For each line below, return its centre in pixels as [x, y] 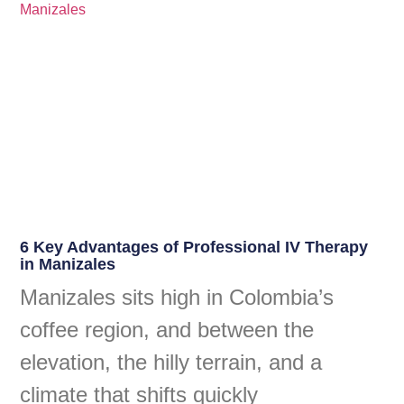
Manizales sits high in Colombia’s [177, 297]
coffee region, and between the [167, 329]
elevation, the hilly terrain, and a [171, 362]
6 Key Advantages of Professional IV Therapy [194, 247]
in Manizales [68, 264]
